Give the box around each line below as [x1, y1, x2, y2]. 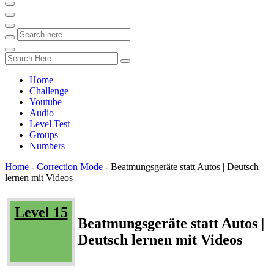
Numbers [29, 141, 65, 151]
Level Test [29, 119, 70, 129]
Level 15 [14, 204, 68, 220]
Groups [29, 130, 58, 140]
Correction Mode [37, 161, 103, 172]
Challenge [29, 86, 68, 96]
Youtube [29, 97, 62, 107]
